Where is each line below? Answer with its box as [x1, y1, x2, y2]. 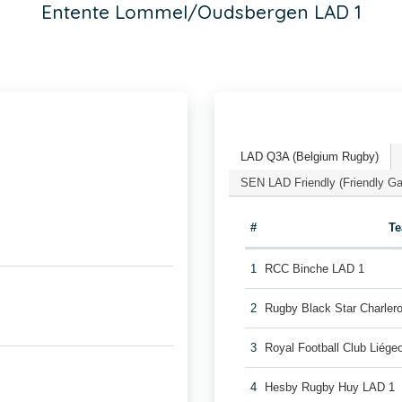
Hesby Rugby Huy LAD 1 [265, 380, 396, 394]
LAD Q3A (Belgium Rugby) [240, 149, 379, 163]
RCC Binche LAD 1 [265, 262, 365, 275]
